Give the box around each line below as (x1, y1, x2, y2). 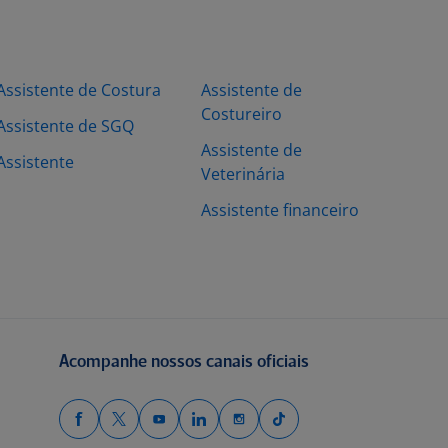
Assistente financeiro (201, 199, 359, 221)
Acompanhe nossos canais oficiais (58, 354, 309, 371)
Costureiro (201, 103, 282, 125)
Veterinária (201, 163, 285, 185)
